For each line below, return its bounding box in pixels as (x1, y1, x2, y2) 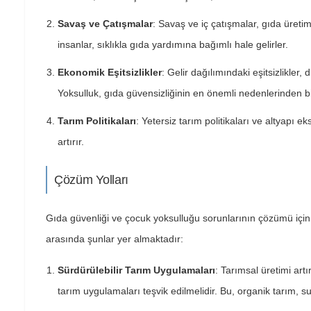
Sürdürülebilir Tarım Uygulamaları (58, 264, 215, 276)
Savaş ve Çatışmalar (58, 18, 153, 29)
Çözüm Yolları (54, 173, 129, 187)
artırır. (58, 136, 84, 147)
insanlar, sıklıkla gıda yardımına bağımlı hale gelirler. (58, 39, 288, 50)
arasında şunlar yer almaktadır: (46, 233, 183, 244)
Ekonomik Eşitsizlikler (58, 67, 162, 78)
